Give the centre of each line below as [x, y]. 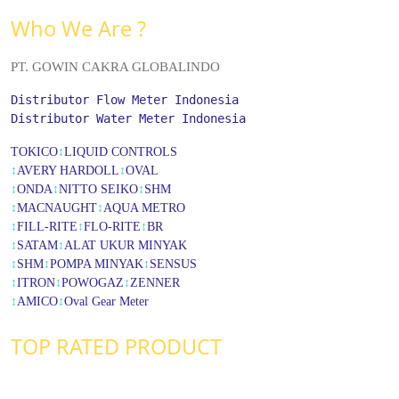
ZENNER [155, 282]
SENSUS [173, 264]
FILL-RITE [47, 226]
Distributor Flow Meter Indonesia [125, 99]
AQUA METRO [144, 208]
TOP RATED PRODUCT [116, 346]
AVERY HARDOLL [68, 170]
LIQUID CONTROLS [121, 151]
